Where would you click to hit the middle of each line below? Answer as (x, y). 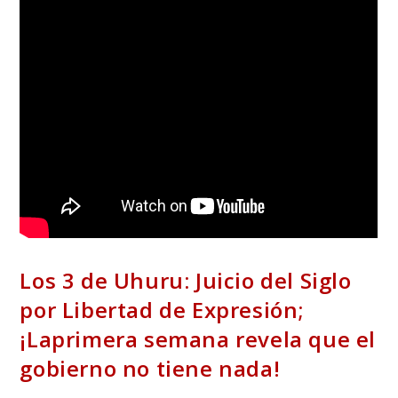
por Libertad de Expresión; (162, 310)
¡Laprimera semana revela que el (198, 339)
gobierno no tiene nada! (150, 369)
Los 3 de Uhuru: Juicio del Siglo (186, 281)
